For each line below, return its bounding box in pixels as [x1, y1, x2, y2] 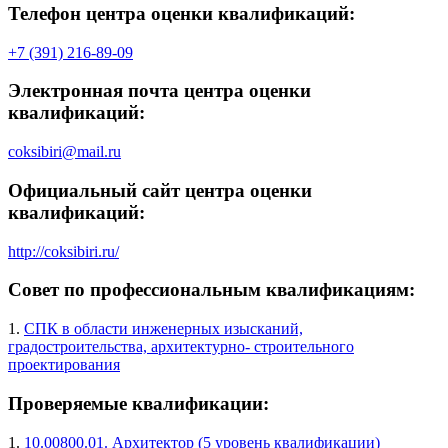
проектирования [8, 356, 120, 374]
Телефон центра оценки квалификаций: [8, 3, 355, 25]
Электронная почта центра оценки [8, 80, 311, 102]
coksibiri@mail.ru [8, 143, 121, 161]
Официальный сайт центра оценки [8, 179, 312, 201]
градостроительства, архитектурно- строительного [8, 338, 354, 356]
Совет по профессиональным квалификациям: [8, 279, 415, 301]
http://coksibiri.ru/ [8, 242, 119, 260]
